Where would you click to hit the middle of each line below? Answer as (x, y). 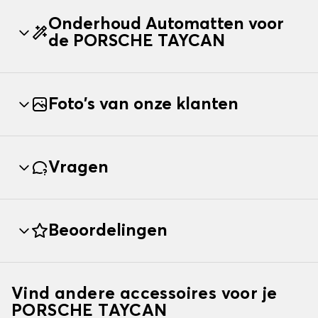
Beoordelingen (108, 231)
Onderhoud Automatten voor (166, 24)
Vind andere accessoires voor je (144, 294)
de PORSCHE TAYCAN (137, 42)
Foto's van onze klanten (143, 105)
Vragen (78, 168)
